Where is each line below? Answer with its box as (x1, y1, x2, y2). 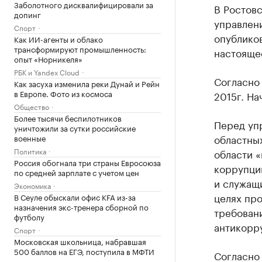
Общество (14, 101, 49, 112)
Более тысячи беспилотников (14, 112, 122, 123)
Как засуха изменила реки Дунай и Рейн (14, 77, 160, 89)
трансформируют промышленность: (14, 43, 146, 54)
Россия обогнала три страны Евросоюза (14, 156, 161, 168)
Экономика (14, 180, 51, 191)
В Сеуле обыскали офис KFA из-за (14, 191, 136, 202)
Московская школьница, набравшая (14, 235, 146, 247)
